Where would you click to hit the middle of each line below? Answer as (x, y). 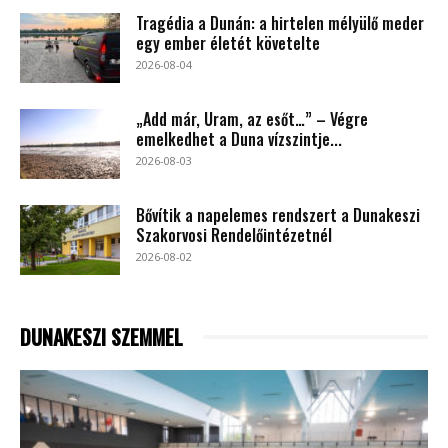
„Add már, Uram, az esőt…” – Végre (252, 118)
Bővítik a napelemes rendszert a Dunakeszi (278, 214)
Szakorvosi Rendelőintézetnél (234, 234)
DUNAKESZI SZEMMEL (101, 336)
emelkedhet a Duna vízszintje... (239, 138)
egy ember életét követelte (228, 42)
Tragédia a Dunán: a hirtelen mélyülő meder (280, 22)
